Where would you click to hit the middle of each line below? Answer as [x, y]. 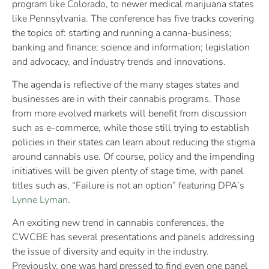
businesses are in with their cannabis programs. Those [126, 99]
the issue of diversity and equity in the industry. [110, 252]
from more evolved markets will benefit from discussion [129, 113]
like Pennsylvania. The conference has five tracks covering [133, 18]
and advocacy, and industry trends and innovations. [119, 62]
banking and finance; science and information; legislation [131, 47]
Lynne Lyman [40, 200]
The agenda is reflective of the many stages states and [125, 84]
